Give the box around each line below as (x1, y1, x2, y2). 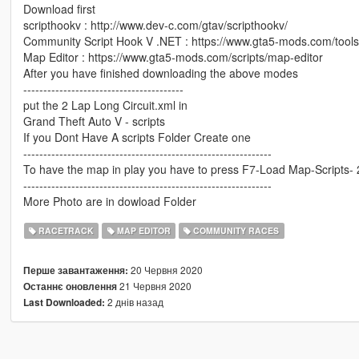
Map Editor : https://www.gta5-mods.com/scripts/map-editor (22, 48, 323, 65)
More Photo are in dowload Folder (22, 192, 196, 209)
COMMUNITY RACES (191, 224, 280, 236)
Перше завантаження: (22, 263, 128, 277)
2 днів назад (104, 294, 163, 309)
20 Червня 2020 (127, 262, 203, 276)
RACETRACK (36, 224, 95, 236)
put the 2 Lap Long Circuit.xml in (22, 96, 188, 113)
